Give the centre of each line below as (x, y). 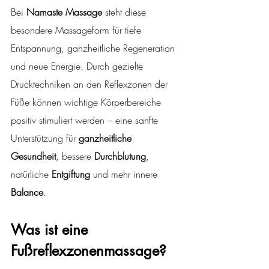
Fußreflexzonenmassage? (89, 250)
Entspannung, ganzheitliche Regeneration (94, 48)
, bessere (75, 156)
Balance (27, 192)
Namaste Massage (64, 12)
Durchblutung (120, 156)
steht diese (125, 12)
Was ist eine (51, 229)
